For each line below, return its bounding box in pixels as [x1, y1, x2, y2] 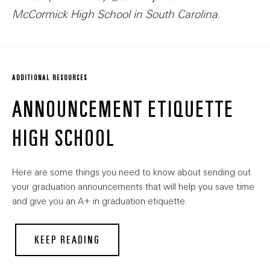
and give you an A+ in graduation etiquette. [12, 196, 187, 207]
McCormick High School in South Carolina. [12, 8, 220, 21]
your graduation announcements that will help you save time [12, 182, 254, 192]
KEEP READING [34, 234, 100, 246]
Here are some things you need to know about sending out [12, 168, 251, 178]
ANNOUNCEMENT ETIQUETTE [12, 98, 234, 122]
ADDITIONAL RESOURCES [12, 74, 87, 82]
